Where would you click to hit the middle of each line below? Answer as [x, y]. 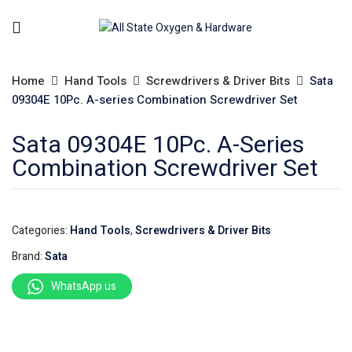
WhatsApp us [84, 286]
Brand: [28, 257]
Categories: [41, 231]
